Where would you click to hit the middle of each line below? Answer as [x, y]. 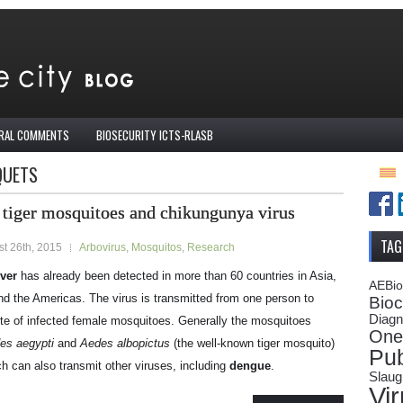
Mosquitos [157, 247]
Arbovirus [103, 247]
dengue [250, 366]
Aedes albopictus [125, 343]
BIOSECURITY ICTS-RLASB [155, 135]
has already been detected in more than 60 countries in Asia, [177, 276]
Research [211, 247]
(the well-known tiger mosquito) [252, 343]
